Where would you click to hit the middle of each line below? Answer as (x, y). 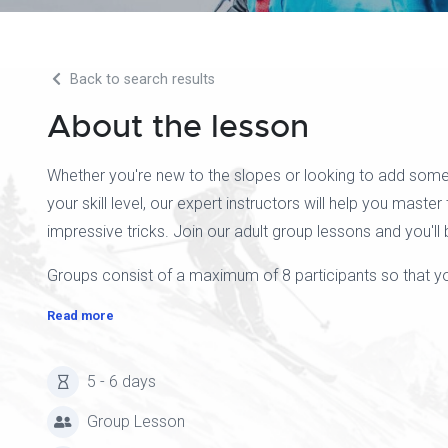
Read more (80, 315)
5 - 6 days (121, 381)
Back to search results (140, 79)
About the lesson (178, 126)
